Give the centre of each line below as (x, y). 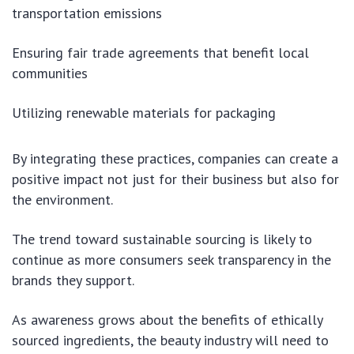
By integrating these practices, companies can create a (175, 158)
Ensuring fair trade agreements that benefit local (160, 52)
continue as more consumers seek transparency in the (171, 259)
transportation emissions (87, 13)
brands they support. (73, 280)
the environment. (62, 199)
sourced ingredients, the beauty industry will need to (170, 340)
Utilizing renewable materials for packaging (144, 112)
